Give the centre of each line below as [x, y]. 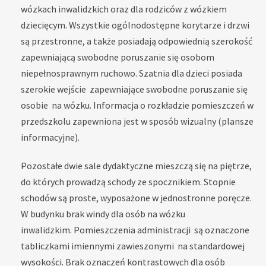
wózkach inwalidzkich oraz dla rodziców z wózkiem [124, 9]
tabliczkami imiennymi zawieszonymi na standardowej [133, 246]
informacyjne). [50, 137]
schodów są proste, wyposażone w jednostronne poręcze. [136, 197]
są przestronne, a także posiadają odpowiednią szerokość [137, 41]
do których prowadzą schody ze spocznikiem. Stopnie [128, 181]
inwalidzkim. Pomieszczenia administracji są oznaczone [135, 229]
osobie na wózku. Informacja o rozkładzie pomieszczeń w [137, 105]
